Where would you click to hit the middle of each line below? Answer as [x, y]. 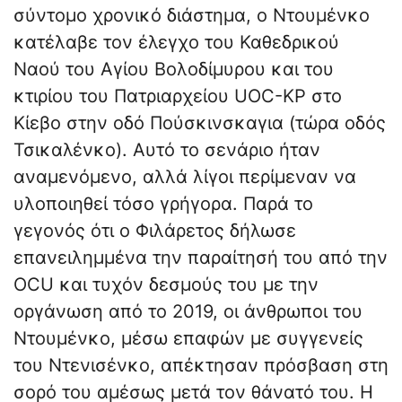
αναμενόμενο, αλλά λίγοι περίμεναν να [185, 177]
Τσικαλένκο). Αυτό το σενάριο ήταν [167, 150]
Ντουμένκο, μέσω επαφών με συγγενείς [188, 339]
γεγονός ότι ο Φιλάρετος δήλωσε [155, 231]
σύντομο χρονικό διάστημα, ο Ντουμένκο [192, 16]
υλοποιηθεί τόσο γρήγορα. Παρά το [163, 204]
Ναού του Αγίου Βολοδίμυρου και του [174, 70]
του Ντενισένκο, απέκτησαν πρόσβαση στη [201, 366]
